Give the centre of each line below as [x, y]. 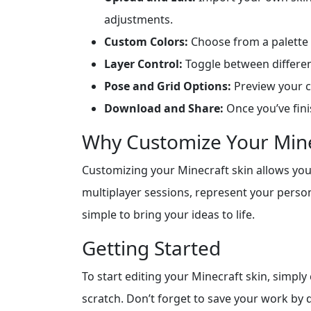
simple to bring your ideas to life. [168, 215]
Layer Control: [143, 64]
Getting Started [151, 248]
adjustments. [138, 20]
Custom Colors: [146, 42]
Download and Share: [164, 109]
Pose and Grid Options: [168, 86]
